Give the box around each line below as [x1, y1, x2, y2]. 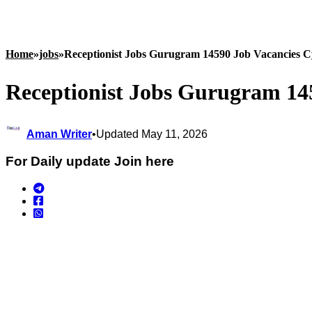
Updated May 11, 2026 [96, 128, 208, 141]
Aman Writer [26, 128, 92, 141]
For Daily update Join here [6, 153, 174, 169]
